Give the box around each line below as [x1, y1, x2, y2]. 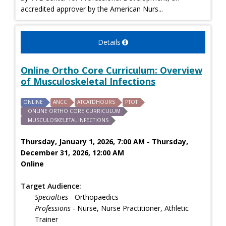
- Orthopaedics [68, 192, 119, 202]
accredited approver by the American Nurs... [21, 4, 163, 14]
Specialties [35, 192, 68, 202]
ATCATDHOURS [77, 98, 115, 105]
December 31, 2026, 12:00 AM [21, 147, 124, 157]
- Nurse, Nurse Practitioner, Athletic [71, 203, 189, 213]
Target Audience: [21, 181, 81, 191]
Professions [35, 203, 71, 213]
